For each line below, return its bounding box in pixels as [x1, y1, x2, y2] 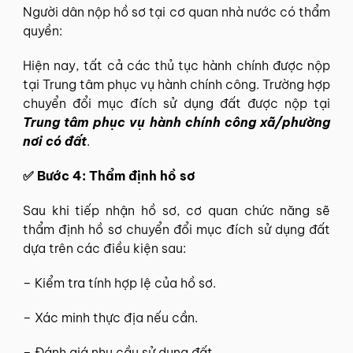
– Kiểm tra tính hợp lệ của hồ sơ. [23, 274, 216, 291]
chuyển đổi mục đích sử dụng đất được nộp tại [23, 95, 330, 111]
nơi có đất [23, 132, 87, 149]
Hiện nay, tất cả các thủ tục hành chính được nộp [23, 57, 330, 73]
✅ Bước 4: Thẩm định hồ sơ [23, 167, 195, 184]
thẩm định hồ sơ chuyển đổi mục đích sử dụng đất [23, 221, 330, 237]
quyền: [23, 22, 62, 39]
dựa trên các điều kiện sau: [23, 240, 186, 256]
